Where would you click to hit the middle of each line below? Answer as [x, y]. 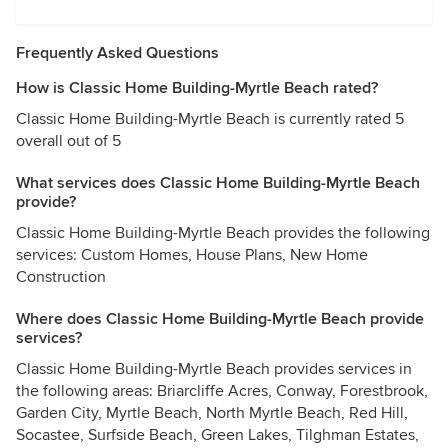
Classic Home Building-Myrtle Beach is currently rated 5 [210, 119]
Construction [61, 277]
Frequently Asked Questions [117, 53]
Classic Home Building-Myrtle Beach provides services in [214, 369]
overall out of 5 [68, 141]
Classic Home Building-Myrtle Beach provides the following [223, 233]
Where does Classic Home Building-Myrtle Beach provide [220, 319]
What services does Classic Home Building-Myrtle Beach [218, 183]
